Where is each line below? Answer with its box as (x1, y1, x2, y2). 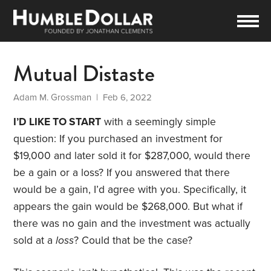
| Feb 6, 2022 (91, 92, 152, 103)
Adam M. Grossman (13, 92, 92, 103)
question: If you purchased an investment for (13, 132, 223, 146)
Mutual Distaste (13, 57, 155, 91)
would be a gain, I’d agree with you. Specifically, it (13, 183, 247, 197)
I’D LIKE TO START (13, 116, 102, 129)
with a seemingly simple (101, 116, 217, 129)
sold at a (13, 234, 56, 247)
